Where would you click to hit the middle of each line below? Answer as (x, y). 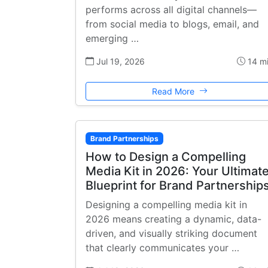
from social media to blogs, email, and (172, 24)
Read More (174, 91)
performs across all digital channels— (171, 9)
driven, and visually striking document (171, 233)
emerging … (112, 38)
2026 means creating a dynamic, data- (173, 219)
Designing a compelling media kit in (166, 204)
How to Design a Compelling (166, 156)
